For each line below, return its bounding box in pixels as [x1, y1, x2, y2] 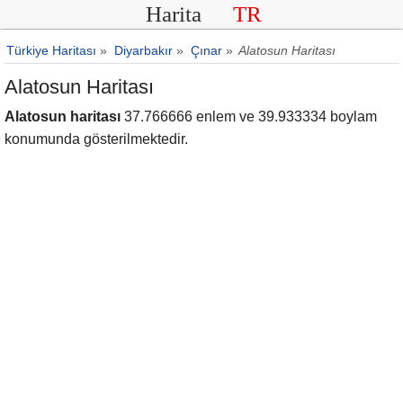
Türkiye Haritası [6, 43, 96, 58]
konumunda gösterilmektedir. [4, 131, 188, 147]
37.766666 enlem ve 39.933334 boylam [121, 109, 377, 124]
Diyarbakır [114, 43, 173, 58]
